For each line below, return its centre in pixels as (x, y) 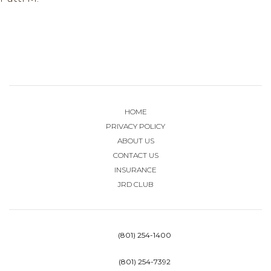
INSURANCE (135, 169)
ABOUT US (135, 140)
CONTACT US (135, 155)
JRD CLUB (135, 184)
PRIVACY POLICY (135, 126)
